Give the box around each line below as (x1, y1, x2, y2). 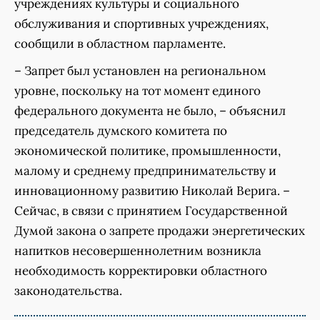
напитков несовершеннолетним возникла (14, 243, 261, 259)
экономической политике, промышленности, (14, 143, 281, 159)
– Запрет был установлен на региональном (14, 63, 266, 79)
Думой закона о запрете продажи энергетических (14, 223, 305, 239)
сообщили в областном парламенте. (14, 36, 226, 52)
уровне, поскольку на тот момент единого (14, 83, 261, 99)
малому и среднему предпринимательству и (14, 163, 276, 179)
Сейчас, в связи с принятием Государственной (14, 203, 288, 219)
